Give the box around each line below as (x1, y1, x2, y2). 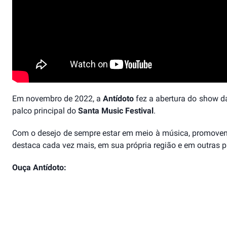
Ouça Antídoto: (12, 163, 66, 173)
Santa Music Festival (78, 106, 154, 116)
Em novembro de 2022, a (12, 94, 103, 104)
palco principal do (12, 106, 78, 116)
